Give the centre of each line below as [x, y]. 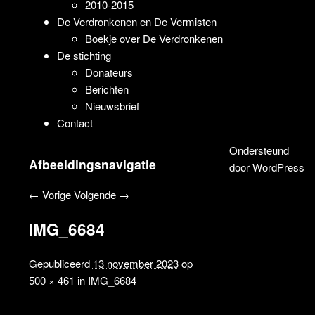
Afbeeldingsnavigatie [92, 164]
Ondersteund [259, 150]
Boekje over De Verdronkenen [154, 39]
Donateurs [109, 72]
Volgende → [101, 195]
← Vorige [50, 195]
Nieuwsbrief [112, 106]
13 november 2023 [135, 263]
